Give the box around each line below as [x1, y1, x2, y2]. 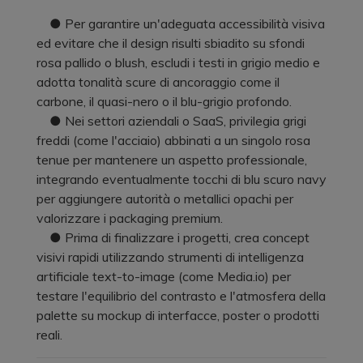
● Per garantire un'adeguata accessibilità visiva [36, 15, 325, 32]
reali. [36, 326, 62, 343]
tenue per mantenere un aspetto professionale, [36, 151, 307, 168]
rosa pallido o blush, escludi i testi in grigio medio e [36, 53, 320, 70]
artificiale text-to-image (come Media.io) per [36, 267, 291, 284]
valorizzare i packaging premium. [36, 209, 223, 226]
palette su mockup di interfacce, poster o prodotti [36, 306, 319, 323]
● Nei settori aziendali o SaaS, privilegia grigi [36, 112, 306, 129]
